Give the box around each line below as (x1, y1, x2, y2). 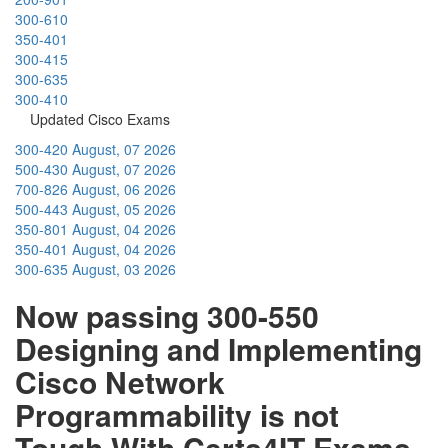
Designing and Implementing (15, 326, 422, 370)
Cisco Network (15, 359, 225, 403)
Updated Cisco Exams (30, 108, 170, 129)
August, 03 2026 (72, 258, 176, 279)
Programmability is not (15, 392, 339, 436)
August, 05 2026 (72, 198, 176, 219)
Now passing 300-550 (15, 293, 319, 337)
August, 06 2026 (72, 178, 176, 199)
